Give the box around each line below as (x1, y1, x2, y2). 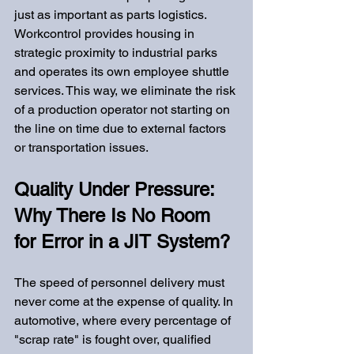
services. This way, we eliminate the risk (14, 83, 239, 98)
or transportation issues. (14, 140, 149, 155)
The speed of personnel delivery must (14, 275, 228, 290)
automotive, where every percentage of (14, 313, 234, 328)
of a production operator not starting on (14, 102, 233, 117)
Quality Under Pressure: (14, 179, 220, 200)
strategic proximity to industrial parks (14, 45, 220, 60)
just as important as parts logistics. (14, 7, 209, 22)
